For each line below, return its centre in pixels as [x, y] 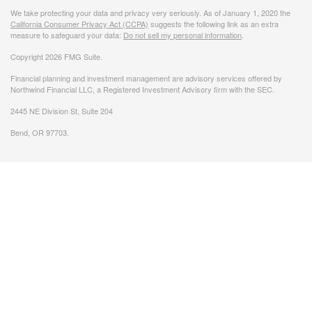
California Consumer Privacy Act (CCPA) [79, 23]
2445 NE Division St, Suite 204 [62, 110]
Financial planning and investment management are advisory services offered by [146, 78]
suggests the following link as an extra [213, 23]
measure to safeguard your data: [67, 34]
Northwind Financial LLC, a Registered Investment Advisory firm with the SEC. [142, 89]
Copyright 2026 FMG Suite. [56, 56]
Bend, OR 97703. [42, 132]
